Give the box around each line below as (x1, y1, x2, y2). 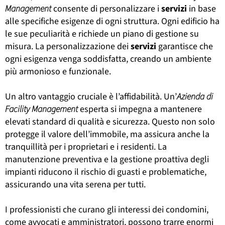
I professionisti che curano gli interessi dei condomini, (5, 203, 208, 216)
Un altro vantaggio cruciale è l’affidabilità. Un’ (5, 90, 177, 103)
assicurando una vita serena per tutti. (5, 178, 146, 191)
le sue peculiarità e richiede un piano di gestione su (5, 27, 199, 40)
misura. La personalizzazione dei (5, 40, 131, 53)
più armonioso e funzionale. (5, 65, 111, 78)
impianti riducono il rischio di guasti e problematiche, (5, 165, 206, 178)
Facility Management (5, 102, 78, 116)
